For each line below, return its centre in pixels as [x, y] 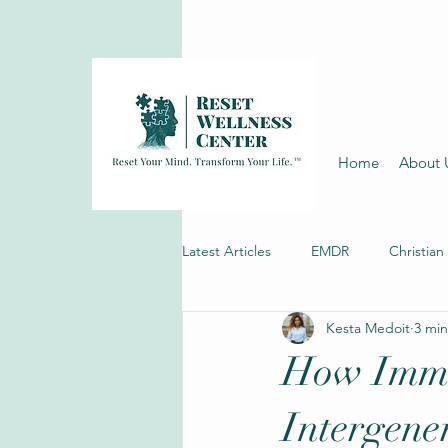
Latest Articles [226, 250]
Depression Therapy [285, 330]
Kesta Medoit [368, 327]
